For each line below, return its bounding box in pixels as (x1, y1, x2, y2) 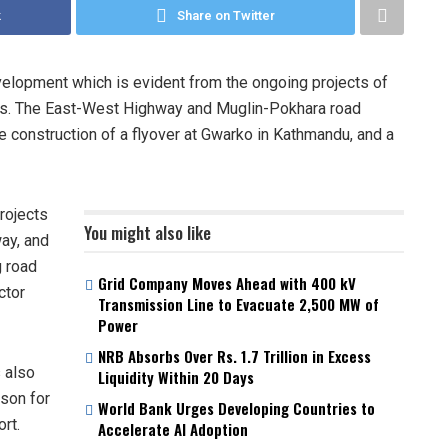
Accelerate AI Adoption (98, 417, 248, 440)
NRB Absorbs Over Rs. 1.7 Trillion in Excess (98, 344, 371, 367)
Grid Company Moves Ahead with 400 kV (98, 271, 356, 294)
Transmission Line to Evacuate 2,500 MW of (98, 292, 379, 315)
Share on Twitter (177, 5, 275, 25)
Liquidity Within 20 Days (98, 365, 254, 388)
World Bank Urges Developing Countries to (98, 396, 375, 419)
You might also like (84, 219, 211, 245)
